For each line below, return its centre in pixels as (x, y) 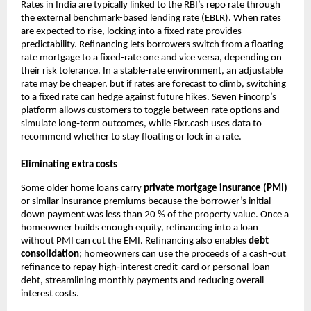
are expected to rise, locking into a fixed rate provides (131, 32)
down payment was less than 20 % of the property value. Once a (155, 215)
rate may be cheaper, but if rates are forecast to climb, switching (153, 85)
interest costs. (50, 294)
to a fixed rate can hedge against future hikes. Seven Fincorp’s (149, 98)
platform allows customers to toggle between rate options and (150, 111)
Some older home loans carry (82, 188)
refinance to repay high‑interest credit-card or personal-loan (145, 267)
